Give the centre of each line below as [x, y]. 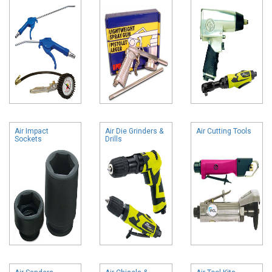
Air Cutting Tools [223, 131]
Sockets [28, 139]
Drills [114, 139]
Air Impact [32, 131]
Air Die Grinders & [134, 131]
